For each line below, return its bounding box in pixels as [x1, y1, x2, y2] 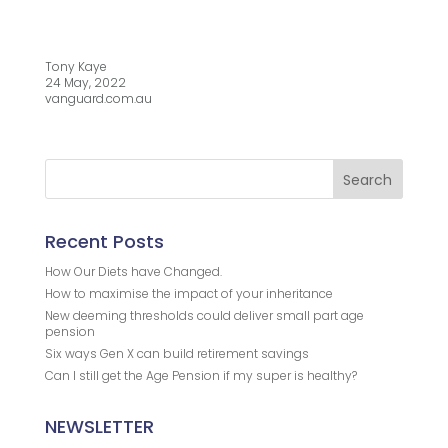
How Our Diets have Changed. [44, 263, 222, 281]
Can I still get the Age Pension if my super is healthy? [44, 367, 357, 385]
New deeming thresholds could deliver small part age [44, 307, 364, 325]
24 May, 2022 [44, 74, 126, 92]
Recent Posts [44, 229, 164, 255]
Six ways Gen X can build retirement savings [44, 345, 309, 363]
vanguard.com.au [44, 90, 152, 108]
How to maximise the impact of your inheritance [44, 285, 333, 303]
